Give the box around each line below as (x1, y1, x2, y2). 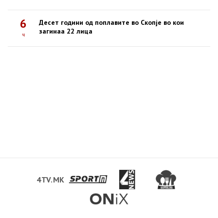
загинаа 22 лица (39, 27, 92, 36)
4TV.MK (36, 175, 65, 185)
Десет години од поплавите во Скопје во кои (39, 18, 184, 27)
